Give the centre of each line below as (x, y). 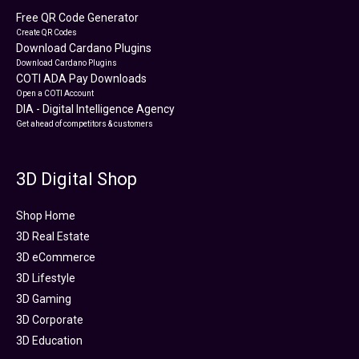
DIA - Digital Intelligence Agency (95, 109)
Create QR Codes (46, 32)
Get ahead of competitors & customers (85, 123)
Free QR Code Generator (77, 17)
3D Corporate (50, 319)
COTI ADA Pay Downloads (81, 78)
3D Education (49, 340)
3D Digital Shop (77, 179)
